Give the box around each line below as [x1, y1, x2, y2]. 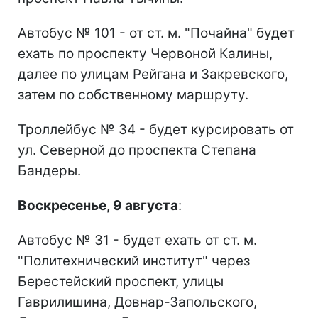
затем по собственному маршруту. [18, 87, 248, 104]
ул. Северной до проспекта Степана [18, 142, 256, 159]
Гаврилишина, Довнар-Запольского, [18, 294, 257, 311]
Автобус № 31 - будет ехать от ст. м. [18, 232, 257, 249]
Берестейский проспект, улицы [18, 273, 224, 290]
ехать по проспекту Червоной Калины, [18, 45, 273, 62]
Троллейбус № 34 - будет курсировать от [18, 121, 294, 138]
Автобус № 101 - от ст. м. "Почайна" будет [18, 25, 295, 42]
